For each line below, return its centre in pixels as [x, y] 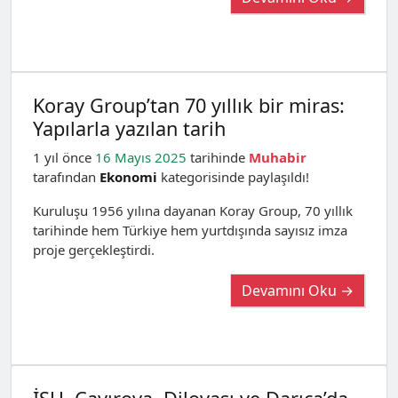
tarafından [66, 177]
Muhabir [278, 157]
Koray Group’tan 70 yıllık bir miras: [189, 105]
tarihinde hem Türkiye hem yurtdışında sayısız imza [190, 230]
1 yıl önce [64, 157]
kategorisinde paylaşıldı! [233, 177]
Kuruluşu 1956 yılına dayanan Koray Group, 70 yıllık [193, 211]
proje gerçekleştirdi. [94, 250]
